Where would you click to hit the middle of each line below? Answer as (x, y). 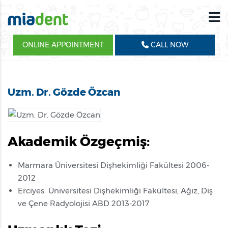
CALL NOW (168, 45)
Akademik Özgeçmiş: (79, 141)
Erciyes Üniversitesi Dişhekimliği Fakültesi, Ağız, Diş (115, 190)
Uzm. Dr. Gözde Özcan (64, 92)
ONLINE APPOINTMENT (63, 45)
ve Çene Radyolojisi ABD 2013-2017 (84, 203)
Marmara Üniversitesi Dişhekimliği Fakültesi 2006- (113, 165)
